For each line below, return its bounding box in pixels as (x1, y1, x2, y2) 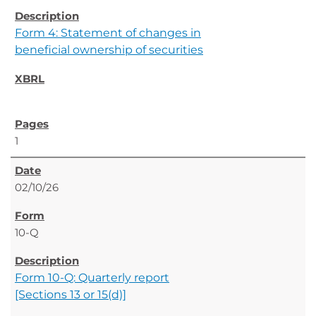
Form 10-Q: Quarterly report (15, 271, 169, 284)
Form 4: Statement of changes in (15, 26, 201, 39)
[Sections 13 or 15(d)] (15, 288, 126, 301)
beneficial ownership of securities (15, 43, 203, 56)
